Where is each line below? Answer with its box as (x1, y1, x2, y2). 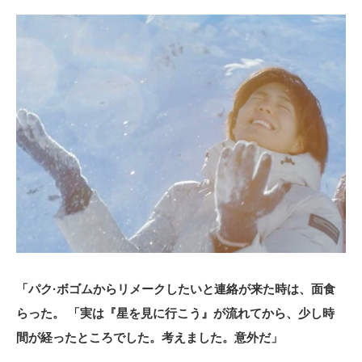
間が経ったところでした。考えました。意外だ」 (16, 330, 283, 344)
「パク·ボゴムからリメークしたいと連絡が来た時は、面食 (16, 281, 335, 296)
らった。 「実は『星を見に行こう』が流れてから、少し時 (16, 305, 335, 320)
